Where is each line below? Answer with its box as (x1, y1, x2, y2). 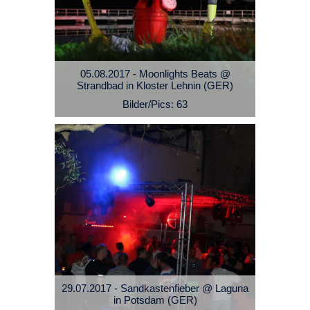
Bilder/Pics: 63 (122, 98, 188, 111)
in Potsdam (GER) (113, 294, 197, 307)
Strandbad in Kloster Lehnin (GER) (77, 80, 233, 92)
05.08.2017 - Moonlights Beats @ (80, 68, 230, 80)
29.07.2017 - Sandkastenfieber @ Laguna (62, 282, 248, 295)
